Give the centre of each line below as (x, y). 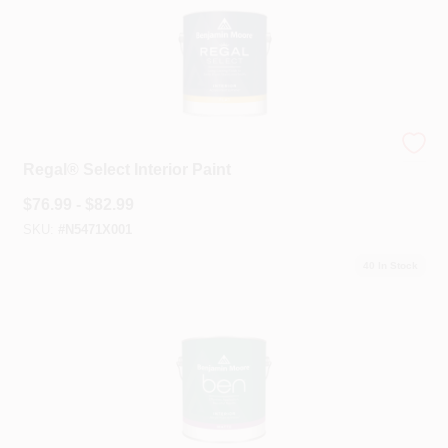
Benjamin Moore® (74, 151)
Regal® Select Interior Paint (126, 169)
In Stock (396, 265)
